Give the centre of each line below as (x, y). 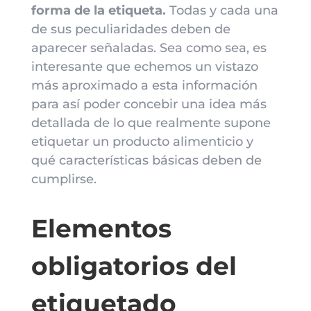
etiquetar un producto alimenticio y (142, 142)
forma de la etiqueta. (98, 10)
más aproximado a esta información (144, 85)
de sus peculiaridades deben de (131, 29)
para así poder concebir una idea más (149, 104)
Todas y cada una (222, 10)
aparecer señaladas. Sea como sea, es (149, 48)
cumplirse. (64, 179)
